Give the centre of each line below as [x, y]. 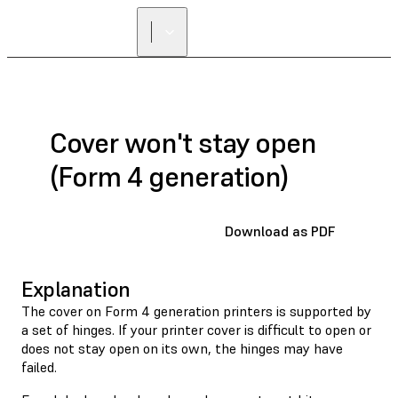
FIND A [284, 25]
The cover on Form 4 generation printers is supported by [196, 310]
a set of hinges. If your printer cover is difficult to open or [196, 329]
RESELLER [284, 39]
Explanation [76, 289]
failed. [39, 366]
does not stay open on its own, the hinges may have [182, 348]
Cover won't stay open [183, 143]
